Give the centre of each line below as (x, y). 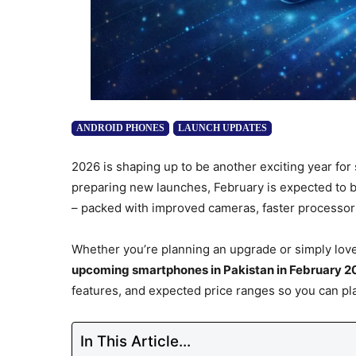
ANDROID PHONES (120, 128)
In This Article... (135, 341)
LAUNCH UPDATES (222, 128)
